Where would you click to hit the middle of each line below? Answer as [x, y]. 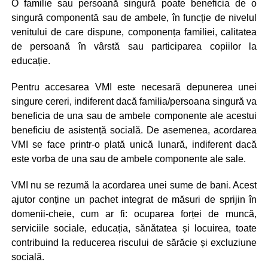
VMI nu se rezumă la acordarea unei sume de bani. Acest [134, 185]
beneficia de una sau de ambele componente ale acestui [134, 116]
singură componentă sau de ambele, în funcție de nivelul [134, 18]
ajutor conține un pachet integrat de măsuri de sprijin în [134, 200]
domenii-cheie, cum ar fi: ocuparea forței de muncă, [134, 214]
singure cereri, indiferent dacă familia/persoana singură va [134, 102]
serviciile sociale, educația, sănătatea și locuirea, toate [134, 229]
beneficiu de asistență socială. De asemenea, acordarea [134, 130]
